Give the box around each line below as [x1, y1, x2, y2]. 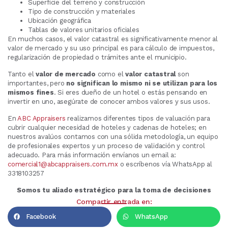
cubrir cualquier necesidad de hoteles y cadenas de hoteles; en [8, 123, 207, 131]
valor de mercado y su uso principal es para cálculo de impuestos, [8, 44, 214, 52]
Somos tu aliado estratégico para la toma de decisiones [17, 186, 211, 194]
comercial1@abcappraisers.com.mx [8, 160, 118, 168]
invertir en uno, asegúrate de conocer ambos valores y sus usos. [8, 97, 210, 105]
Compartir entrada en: [76, 197, 152, 206]
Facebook [26, 212, 56, 220]
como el [96, 70, 126, 78]
